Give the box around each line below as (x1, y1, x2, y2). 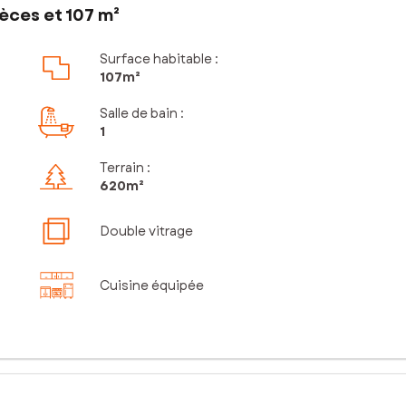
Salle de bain (99, 104, 178, 123)
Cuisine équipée (99, 276, 204, 295)
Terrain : (99, 159, 150, 178)
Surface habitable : (99, 50, 218, 69)
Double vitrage (99, 222, 193, 241)
